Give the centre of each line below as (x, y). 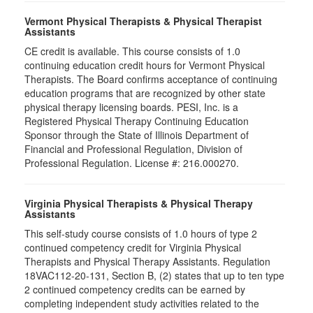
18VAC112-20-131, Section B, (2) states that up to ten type (154, 275)
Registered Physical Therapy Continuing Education (137, 121)
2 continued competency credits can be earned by (135, 289)
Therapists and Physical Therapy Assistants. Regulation (147, 261)
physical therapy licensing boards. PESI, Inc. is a (131, 107)
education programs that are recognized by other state (145, 93)
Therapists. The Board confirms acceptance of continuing (151, 79)
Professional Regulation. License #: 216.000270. (132, 163)
